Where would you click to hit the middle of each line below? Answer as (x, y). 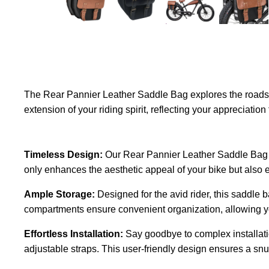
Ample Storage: (59, 194)
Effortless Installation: (74, 234)
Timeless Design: (63, 154)
